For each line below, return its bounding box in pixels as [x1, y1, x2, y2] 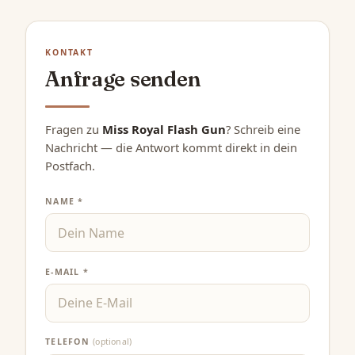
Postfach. [45, 158, 95, 174]
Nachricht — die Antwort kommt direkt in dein [45, 139, 297, 156]
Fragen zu [45, 121, 102, 138]
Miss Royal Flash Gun [102, 121, 226, 138]
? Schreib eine [226, 121, 300, 138]
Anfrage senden [45, 65, 201, 92]
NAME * [45, 195, 84, 207]
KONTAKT [45, 47, 94, 59]
